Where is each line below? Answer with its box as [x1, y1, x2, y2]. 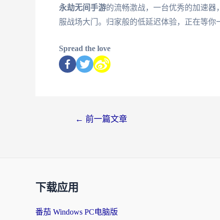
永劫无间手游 [59, 3, 106, 12]
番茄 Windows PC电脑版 [35, 208, 118, 217]
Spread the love [59, 44, 110, 53]
